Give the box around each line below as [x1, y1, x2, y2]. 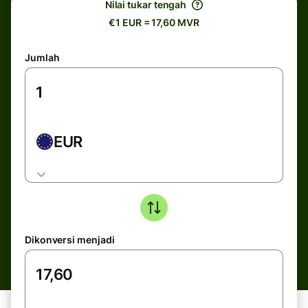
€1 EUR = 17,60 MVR [109, 16, 199, 28]
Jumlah [25, 52, 60, 63]
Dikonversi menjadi [25, 234, 115, 245]
